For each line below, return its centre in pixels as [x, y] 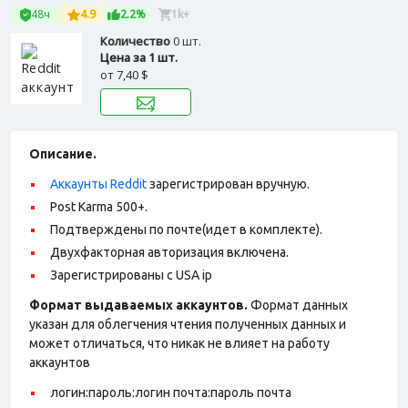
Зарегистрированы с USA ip [131, 275]
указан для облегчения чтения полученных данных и [188, 324]
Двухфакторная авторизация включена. [169, 252]
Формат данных [298, 305]
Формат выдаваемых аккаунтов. [138, 305]
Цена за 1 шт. [139, 57]
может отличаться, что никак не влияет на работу [179, 343]
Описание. [63, 154]
